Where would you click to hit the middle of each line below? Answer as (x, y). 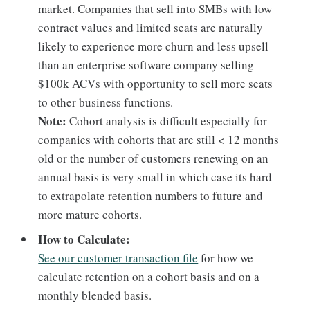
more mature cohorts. (90, 215)
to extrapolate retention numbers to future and (151, 196)
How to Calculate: (84, 239)
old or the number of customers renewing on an (154, 158)
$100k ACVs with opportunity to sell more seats (156, 84)
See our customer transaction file (118, 257)
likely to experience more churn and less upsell (154, 46)
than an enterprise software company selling (146, 65)
